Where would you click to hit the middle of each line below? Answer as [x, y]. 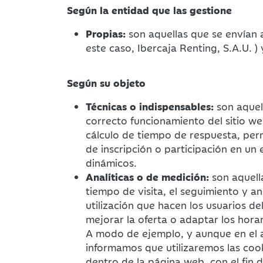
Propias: [106, 33]
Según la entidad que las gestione [149, 10]
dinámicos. [111, 163]
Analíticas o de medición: [147, 177]
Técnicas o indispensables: [150, 106]
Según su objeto [106, 83]
